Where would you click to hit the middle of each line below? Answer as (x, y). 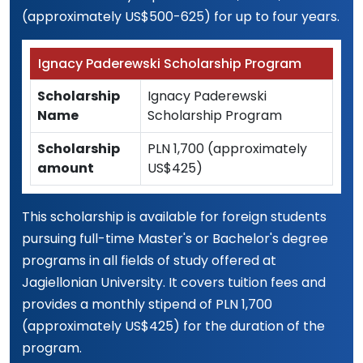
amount (66, 168)
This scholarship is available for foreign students (174, 217)
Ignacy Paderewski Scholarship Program (170, 64)
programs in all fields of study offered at (149, 261)
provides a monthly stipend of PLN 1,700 (147, 304)
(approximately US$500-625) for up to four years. (181, 17)
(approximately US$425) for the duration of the (173, 326)
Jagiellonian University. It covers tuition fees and (174, 282)
